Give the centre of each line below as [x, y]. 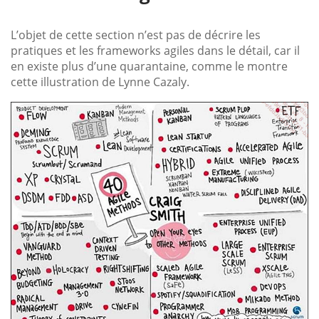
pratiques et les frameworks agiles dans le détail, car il [155, 50]
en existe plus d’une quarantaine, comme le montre [149, 66]
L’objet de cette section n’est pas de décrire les [136, 35]
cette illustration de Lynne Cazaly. [100, 82]
